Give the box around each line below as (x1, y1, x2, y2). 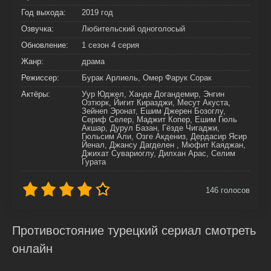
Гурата (82, 157, 106, 166)
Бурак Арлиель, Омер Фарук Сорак (82, 73, 212, 82)
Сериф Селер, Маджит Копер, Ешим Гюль (82, 115, 237, 124)
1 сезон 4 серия (82, 41, 139, 50)
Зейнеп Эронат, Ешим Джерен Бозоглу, (82, 106, 226, 116)
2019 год (82, 8, 113, 17)
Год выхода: (21, 8, 66, 17)
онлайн (12, 242, 53, 255)
